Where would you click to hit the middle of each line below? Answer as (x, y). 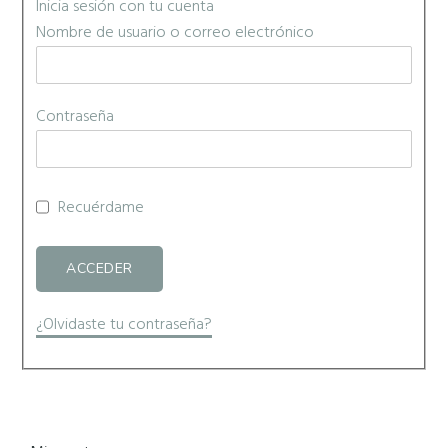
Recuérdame (99, 207)
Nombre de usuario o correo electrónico (175, 33)
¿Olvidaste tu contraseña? (124, 325)
